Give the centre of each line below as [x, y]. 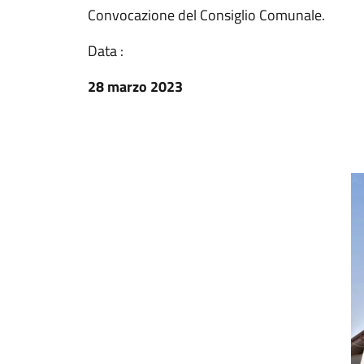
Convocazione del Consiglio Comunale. [206, 15]
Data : [106, 51]
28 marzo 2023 [135, 87]
